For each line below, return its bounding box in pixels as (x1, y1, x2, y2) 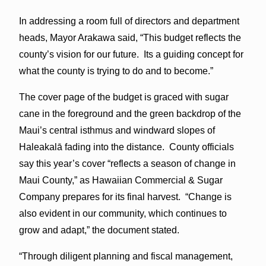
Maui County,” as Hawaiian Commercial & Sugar (18, 175, 223, 185)
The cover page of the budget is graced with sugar (18, 91, 229, 102)
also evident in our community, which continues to (18, 208, 227, 218)
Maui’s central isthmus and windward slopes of (18, 125, 215, 135)
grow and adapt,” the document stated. (18, 224, 179, 235)
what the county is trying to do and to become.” (18, 65, 213, 76)
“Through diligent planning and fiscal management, (18, 251, 233, 261)
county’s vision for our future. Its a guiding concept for (18, 49, 243, 59)
